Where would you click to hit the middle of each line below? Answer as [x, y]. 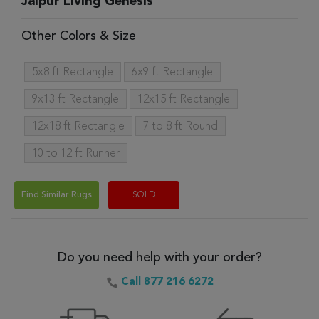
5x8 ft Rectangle [73, 73]
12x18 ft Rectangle [78, 127]
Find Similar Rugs [57, 195]
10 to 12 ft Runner [76, 154]
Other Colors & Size [79, 37]
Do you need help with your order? [159, 258]
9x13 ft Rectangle [75, 100]
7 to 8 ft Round [181, 127]
